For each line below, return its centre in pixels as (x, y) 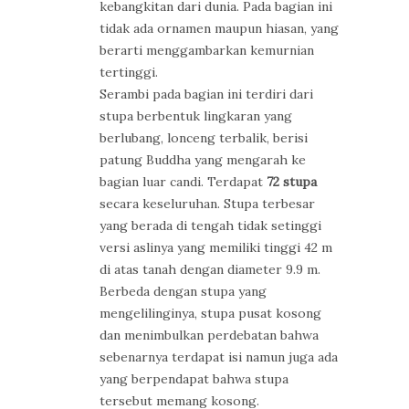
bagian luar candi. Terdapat (183, 182)
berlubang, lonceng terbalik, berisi (204, 138)
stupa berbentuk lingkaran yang (196, 116)
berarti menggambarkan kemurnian (207, 50)
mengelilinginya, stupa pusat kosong (210, 313)
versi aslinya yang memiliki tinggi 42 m (216, 247)
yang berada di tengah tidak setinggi (210, 225)
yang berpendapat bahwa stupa (194, 379)
